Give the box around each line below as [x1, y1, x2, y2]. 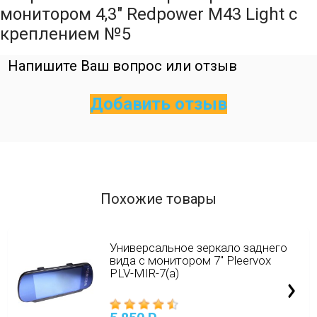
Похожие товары [100, 190, 217, 207]
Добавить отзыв [90, 94, 227, 114]
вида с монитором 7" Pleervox [109, 253, 271, 267]
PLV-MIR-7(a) [109, 266, 179, 280]
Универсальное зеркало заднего [109, 241, 287, 255]
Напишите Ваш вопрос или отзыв [8, 57, 238, 74]
